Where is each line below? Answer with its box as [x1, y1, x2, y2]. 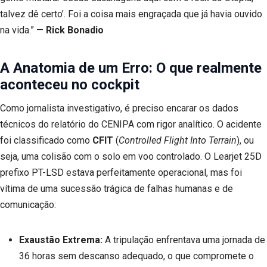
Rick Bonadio [46, 24, 104, 36]
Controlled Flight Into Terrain [119, 135, 237, 147]
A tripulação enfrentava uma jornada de [103, 234, 265, 246]
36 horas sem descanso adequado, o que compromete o [19, 250, 254, 262]
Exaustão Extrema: [19, 234, 103, 246]
